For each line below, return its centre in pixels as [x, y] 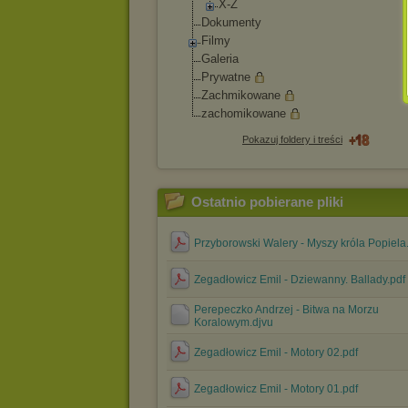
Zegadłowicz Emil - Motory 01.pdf [276, 389]
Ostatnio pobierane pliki [267, 202]
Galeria [220, 59]
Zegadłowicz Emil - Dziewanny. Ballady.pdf [300, 280]
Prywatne [226, 77]
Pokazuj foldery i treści [292, 139]
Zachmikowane [241, 95]
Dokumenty [231, 22]
